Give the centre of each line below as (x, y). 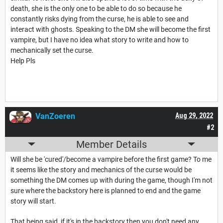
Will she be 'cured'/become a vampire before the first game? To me (111, 159)
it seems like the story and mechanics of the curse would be (101, 169)
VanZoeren (55, 116)
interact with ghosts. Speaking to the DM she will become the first (111, 29)
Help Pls (23, 60)
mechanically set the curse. (52, 50)
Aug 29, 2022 (194, 115)
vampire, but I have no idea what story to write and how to (100, 40)
